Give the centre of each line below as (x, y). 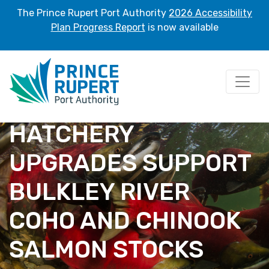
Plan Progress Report (98, 27)
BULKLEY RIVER (99, 192)
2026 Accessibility (210, 13)
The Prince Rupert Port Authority (93, 13)
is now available (182, 27)
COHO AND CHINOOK (125, 221)
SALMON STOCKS (106, 249)
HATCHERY (71, 134)
